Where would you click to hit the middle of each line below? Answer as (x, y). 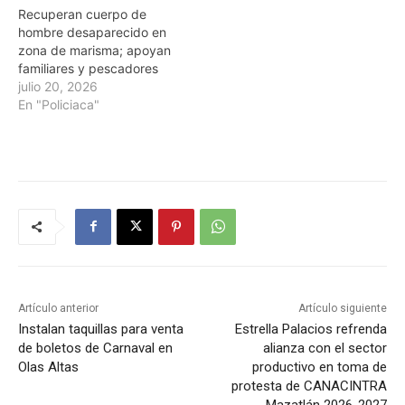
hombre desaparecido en (92, 32)
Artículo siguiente (342, 308)
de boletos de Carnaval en (95, 348)
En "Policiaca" (59, 104)
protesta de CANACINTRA (309, 386)
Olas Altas (48, 367)
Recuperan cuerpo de (82, 14)
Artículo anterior (58, 308)
